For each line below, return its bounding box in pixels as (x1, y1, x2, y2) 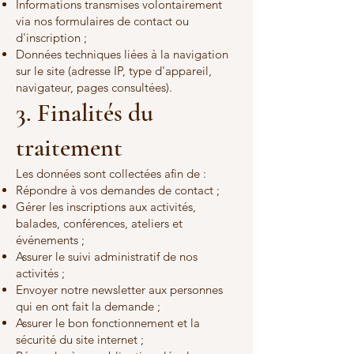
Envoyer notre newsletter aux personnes (16, 282, 223, 297)
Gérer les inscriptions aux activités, (16, 199, 196, 214)
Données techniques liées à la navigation (16, 47, 228, 62)
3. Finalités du (16, 97, 153, 128)
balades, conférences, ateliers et (16, 216, 183, 231)
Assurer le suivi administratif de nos (16, 249, 198, 264)
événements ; (16, 232, 85, 247)
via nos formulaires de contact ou (16, 13, 189, 28)
